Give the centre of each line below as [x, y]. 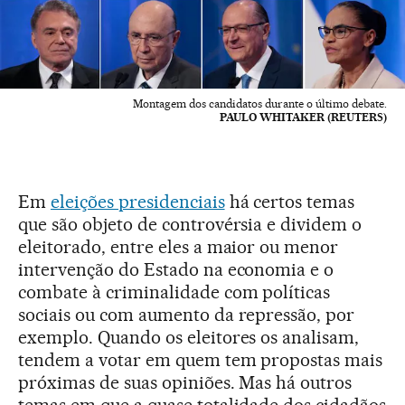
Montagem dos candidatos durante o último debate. [260, 103]
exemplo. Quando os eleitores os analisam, [189, 337]
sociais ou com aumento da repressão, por [187, 314]
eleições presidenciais [137, 201]
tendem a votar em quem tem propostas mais [201, 359]
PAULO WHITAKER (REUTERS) [303, 117]
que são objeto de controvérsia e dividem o [190, 224]
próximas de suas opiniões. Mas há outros [185, 382]
